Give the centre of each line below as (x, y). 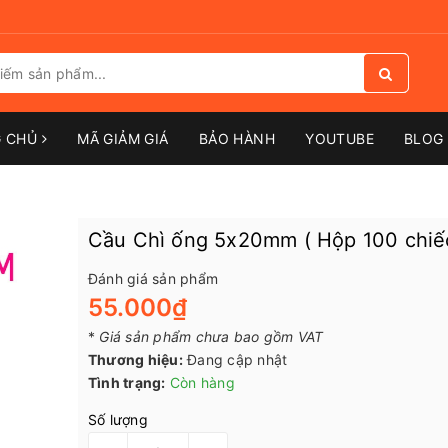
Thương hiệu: (135, 360)
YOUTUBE (340, 138)
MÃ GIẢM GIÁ (123, 138)
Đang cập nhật (237, 360)
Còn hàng (202, 383)
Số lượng (117, 420)
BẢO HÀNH (237, 138)
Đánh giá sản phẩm (152, 278)
